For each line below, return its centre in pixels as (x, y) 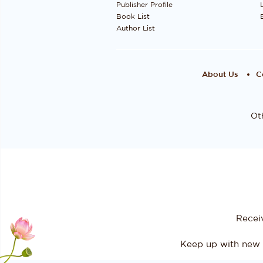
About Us (220, 75)
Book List (133, 16)
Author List (136, 28)
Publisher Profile (144, 5)
